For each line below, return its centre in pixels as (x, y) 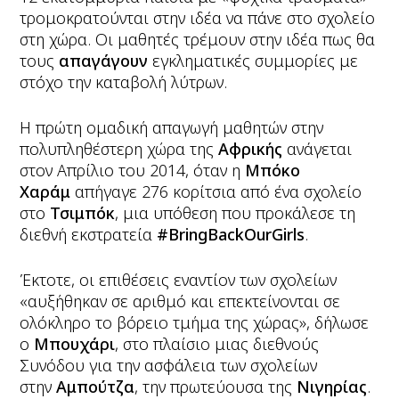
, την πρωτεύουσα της (216, 387)
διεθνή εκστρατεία (89, 234)
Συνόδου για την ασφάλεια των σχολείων (169, 365)
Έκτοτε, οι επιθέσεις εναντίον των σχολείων (179, 280)
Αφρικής (251, 149)
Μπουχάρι (75, 344)
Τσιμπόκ (83, 213)
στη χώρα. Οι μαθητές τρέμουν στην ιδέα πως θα (198, 39)
